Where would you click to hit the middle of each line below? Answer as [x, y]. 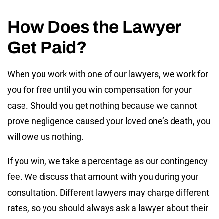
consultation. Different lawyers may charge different [108, 192]
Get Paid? [47, 47]
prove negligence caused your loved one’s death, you [109, 121]
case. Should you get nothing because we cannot [102, 105]
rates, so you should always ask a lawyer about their [108, 208]
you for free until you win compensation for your [99, 89]
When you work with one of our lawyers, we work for [108, 74]
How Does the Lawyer [94, 27]
